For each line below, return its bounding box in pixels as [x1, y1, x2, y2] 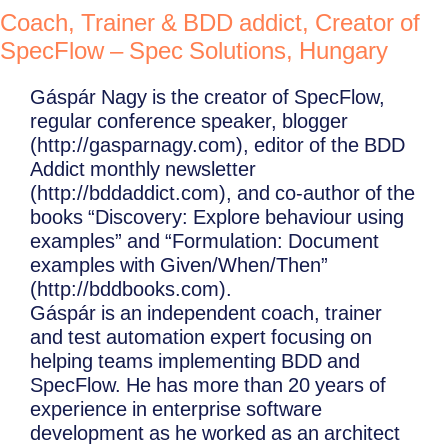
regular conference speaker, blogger [30, 110, 348, 132]
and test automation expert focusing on [30, 326, 372, 348]
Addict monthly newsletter [30, 158, 256, 180]
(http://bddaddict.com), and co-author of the [30, 182, 415, 204]
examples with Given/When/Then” [30, 254, 328, 276]
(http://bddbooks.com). [30, 278, 232, 300]
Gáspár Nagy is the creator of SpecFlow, [30, 86, 385, 108]
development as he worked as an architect [30, 422, 400, 444]
